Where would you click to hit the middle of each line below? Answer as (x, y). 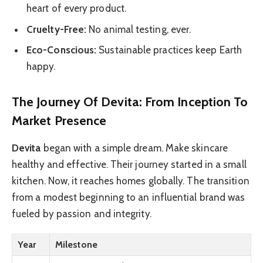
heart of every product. (76, 9)
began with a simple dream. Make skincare (134, 148)
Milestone (76, 244)
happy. (41, 67)
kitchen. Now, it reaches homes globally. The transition (131, 181)
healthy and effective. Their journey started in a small (129, 164)
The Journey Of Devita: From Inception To (130, 102)
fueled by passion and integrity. (82, 213)
